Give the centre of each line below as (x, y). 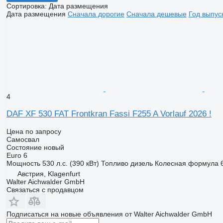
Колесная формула (186, 164)
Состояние (24, 148)
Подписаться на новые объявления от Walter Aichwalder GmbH (109, 214)
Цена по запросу (34, 132)
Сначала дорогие (96, 14)
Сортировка (25, 6)
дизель (141, 164)
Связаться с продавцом (45, 190)
